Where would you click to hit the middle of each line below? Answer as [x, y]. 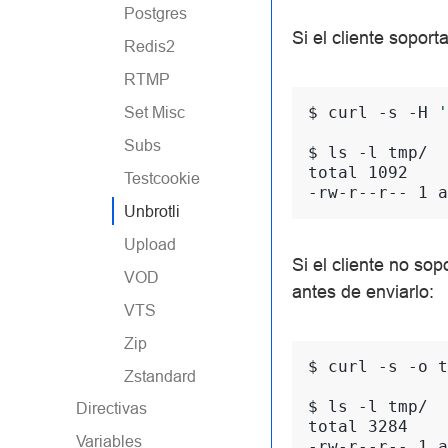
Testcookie [162, 178]
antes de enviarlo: [363, 291]
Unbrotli [152, 211]
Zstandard [160, 376]
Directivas [111, 408]
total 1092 [358, 172]
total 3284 [358, 426]
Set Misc [154, 112]
